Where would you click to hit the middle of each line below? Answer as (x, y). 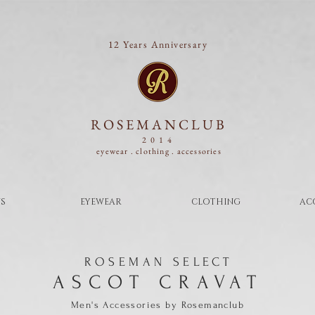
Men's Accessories (116, 305)
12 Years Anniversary (158, 44)
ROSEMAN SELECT (158, 262)
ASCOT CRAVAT (158, 282)
